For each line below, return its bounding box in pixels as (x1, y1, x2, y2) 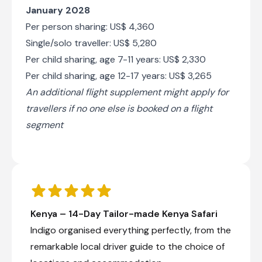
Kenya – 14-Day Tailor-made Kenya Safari (30, 207, 218, 220)
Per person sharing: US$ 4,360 (26, 20, 154, 33)
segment (26, 118, 65, 131)
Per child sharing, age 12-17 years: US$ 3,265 (26, 69, 212, 82)
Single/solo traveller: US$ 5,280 (26, 36, 157, 49)
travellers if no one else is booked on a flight (26, 102, 212, 115)
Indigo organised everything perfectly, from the (30, 223, 231, 236)
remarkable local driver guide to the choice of (30, 240, 225, 253)
